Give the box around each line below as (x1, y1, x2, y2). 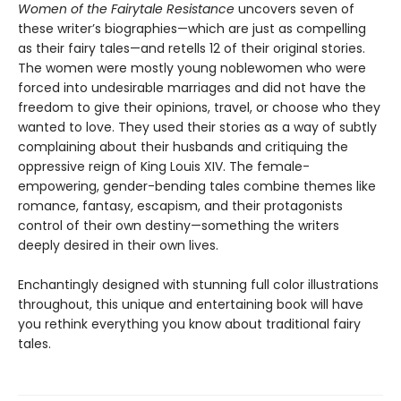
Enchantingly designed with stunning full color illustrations (18, 276, 379, 294)
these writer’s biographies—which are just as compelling (18, 20, 366, 38)
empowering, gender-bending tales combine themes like (18, 177, 376, 196)
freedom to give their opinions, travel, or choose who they (18, 98, 380, 117)
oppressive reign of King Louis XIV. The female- (18, 158, 310, 176)
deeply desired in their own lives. (18, 236, 226, 255)
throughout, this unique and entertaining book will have (18, 295, 363, 314)
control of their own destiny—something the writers (18, 217, 339, 235)
